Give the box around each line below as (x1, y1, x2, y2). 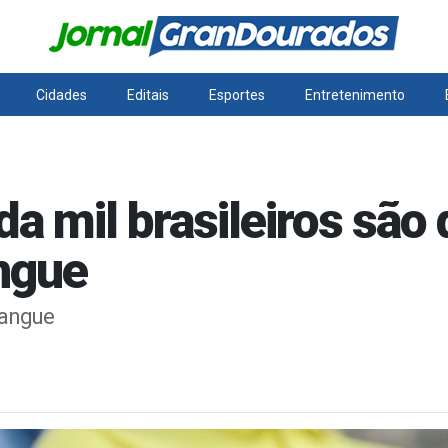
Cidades (36, 87, 88, 103)
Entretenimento (304, 87, 405, 103)
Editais (127, 87, 170, 103)
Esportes (208, 87, 265, 103)
